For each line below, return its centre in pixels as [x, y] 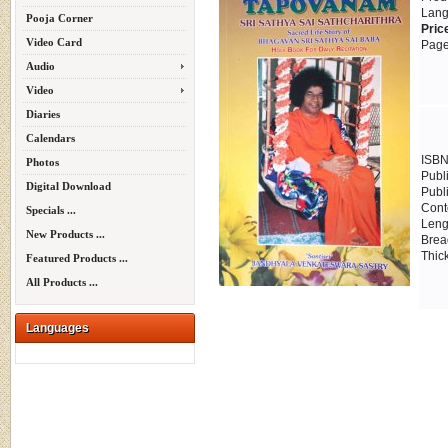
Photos [42, 162]
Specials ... [51, 210]
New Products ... [65, 234]
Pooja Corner [59, 18]
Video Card [54, 42]
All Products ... [62, 282]
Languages [57, 328]
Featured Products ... [77, 258]
